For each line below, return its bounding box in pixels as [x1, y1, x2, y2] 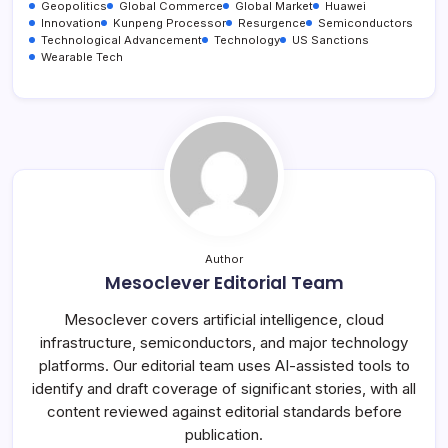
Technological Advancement [41, 32, 202, 47]
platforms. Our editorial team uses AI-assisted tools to [38, 355, 410, 375]
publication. [185, 424, 263, 444]
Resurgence [238, 15, 306, 30]
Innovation [41, 15, 101, 30]
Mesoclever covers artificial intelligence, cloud [64, 309, 384, 329]
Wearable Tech [41, 49, 123, 64]
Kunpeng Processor [113, 15, 226, 30]
